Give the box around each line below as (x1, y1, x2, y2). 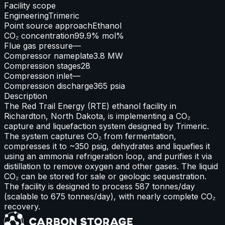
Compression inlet (4, 70, 72, 81)
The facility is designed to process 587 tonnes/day (4, 181, 195, 191)
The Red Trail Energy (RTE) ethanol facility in (4, 100, 176, 111)
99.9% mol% (74, 30, 124, 41)
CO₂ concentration (4, 30, 74, 41)
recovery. (4, 201, 40, 211)
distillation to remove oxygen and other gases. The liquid (4, 161, 218, 171)
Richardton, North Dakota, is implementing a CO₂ (4, 110, 190, 121)
